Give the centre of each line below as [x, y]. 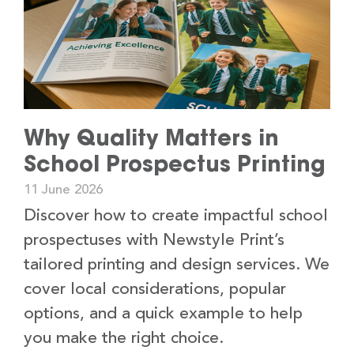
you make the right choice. [124, 339]
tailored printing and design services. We [177, 265]
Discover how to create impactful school [176, 217]
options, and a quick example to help [163, 314]
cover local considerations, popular [155, 290]
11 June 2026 [63, 190]
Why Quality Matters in [151, 138]
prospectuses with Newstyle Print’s [154, 241]
